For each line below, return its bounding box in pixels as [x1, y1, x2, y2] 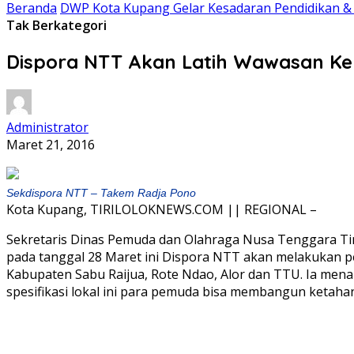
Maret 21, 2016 [6, 135, 95, 153]
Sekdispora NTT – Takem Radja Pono [6, 186, 196, 199]
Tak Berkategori [6, 17, 107, 34]
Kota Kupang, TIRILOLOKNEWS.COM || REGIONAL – [6, 200, 317, 218]
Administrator [6, 118, 88, 136]
